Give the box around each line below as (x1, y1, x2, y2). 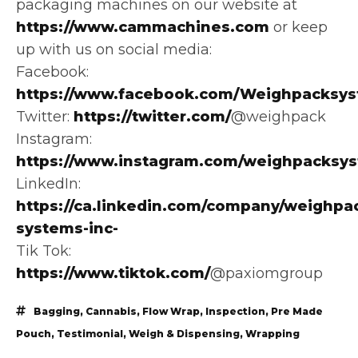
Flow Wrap (142, 304, 200, 317)
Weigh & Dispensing (129, 327, 240, 340)
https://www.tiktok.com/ (16, 264, 210, 282)
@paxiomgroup (210, 264, 323, 282)
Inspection (205, 304, 265, 317)
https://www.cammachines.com (16, 18, 269, 36)
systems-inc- (16, 219, 118, 237)
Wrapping (245, 327, 300, 340)
